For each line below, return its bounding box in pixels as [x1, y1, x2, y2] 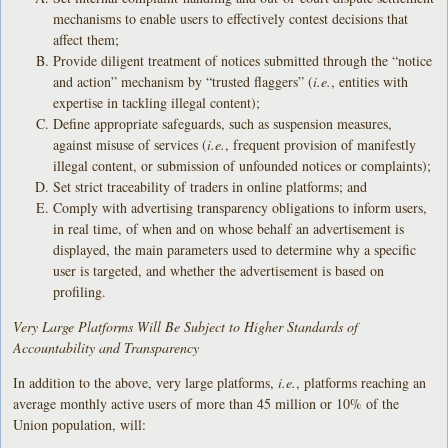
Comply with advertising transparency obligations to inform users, [53, 197, 428, 217]
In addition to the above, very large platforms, [13, 372, 279, 392]
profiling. [53, 281, 107, 301]
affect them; [53, 29, 120, 49]
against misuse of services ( [53, 134, 208, 154]
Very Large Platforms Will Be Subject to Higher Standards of [13, 316, 359, 336]
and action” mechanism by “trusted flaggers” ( [53, 71, 314, 91]
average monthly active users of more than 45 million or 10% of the [13, 393, 400, 413]
